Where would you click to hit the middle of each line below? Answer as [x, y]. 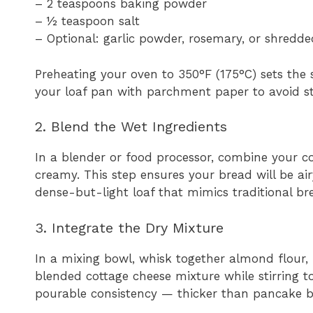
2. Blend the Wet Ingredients [131, 127]
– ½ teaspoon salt [87, 21]
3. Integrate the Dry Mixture [129, 227]
